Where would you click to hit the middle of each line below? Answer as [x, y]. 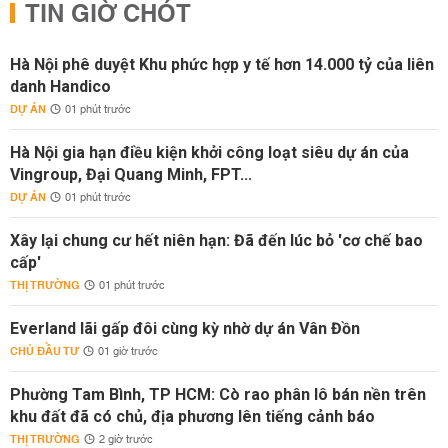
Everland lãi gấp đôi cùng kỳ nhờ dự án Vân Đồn [185, 328]
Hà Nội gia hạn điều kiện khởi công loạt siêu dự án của [209, 152]
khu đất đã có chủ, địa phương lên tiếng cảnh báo [192, 416]
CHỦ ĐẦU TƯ [44, 351]
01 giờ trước [128, 352]
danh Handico [60, 86]
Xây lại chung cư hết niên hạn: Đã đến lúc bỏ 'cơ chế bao [216, 240]
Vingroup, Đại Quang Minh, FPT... [131, 174]
